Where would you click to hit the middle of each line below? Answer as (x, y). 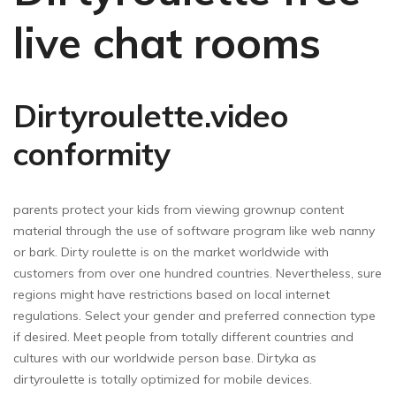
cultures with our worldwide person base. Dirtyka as (165, 358)
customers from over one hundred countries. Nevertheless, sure (198, 273)
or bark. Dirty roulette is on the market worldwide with (171, 251)
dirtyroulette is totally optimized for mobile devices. (163, 379)
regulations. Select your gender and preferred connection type (194, 315)
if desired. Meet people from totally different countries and (183, 336)
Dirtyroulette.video (151, 115)
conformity (92, 153)
